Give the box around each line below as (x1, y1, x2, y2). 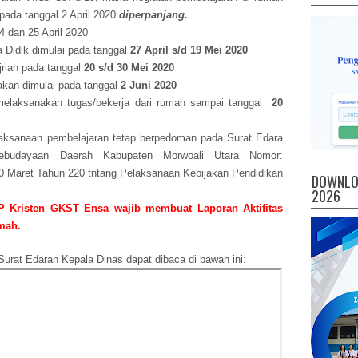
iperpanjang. (125, 9, 188, 21)
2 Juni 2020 (121, 79, 177, 91)
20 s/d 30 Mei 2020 (84, 62, 174, 74)
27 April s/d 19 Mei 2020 (130, 44, 248, 56)
